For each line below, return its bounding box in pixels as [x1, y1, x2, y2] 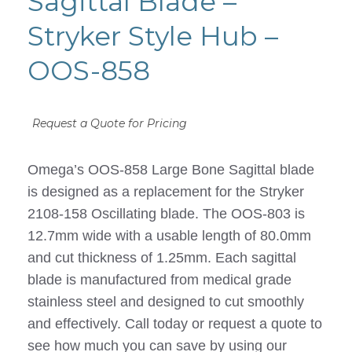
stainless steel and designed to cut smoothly [27, 294, 304, 310]
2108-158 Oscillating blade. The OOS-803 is [27, 206, 305, 222]
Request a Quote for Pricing [32, 116, 187, 131]
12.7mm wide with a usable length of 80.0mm [27, 228, 311, 244]
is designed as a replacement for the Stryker [27, 184, 304, 200]
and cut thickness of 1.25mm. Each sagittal [27, 250, 296, 266]
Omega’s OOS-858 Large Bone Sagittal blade [27, 162, 314, 178]
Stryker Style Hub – [27, 20, 278, 53]
